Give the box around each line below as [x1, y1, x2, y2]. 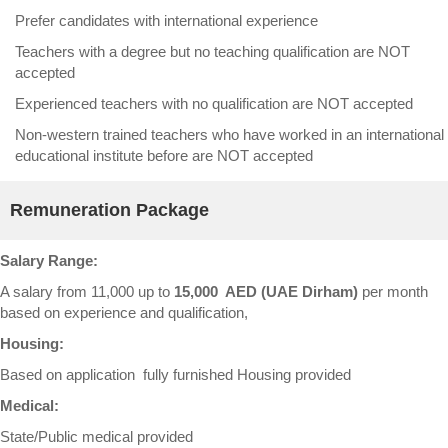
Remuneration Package [10, 200, 209, 221]
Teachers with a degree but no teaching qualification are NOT [15, 43, 410, 61]
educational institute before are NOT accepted [15, 147, 313, 165]
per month [358, 283, 428, 301]
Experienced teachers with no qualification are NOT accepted [15, 95, 413, 113]
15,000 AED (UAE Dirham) [174, 283, 358, 301]
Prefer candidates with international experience [15, 12, 318, 30]
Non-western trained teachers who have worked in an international [15, 126, 444, 144]
